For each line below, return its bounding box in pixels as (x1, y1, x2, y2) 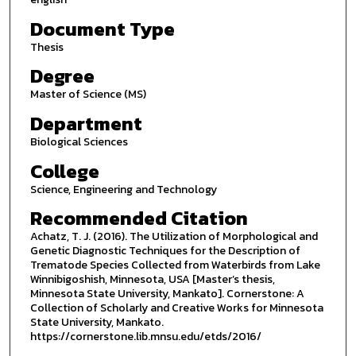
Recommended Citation (29, 204, 248, 233)
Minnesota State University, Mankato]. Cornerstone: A (29, 285, 304, 303)
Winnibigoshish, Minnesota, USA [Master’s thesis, (29, 271, 275, 288)
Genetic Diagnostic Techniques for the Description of (29, 242, 300, 260)
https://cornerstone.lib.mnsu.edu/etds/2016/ (29, 328, 261, 346)
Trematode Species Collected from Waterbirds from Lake (29, 257, 320, 274)
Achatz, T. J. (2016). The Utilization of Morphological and (29, 228, 318, 246)
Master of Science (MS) (29, 86, 146, 103)
